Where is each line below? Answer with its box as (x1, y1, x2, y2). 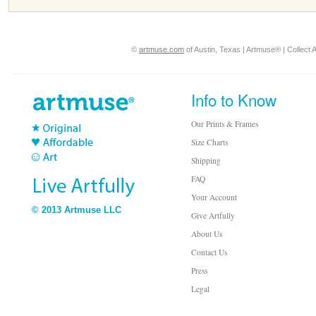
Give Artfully (191, 210, 235, 221)
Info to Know (191, 88, 276, 111)
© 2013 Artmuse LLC (32, 205, 121, 215)
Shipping (191, 155, 221, 166)
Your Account (191, 192, 237, 202)
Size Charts (191, 137, 228, 147)
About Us (191, 229, 222, 239)
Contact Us (191, 247, 227, 257)
